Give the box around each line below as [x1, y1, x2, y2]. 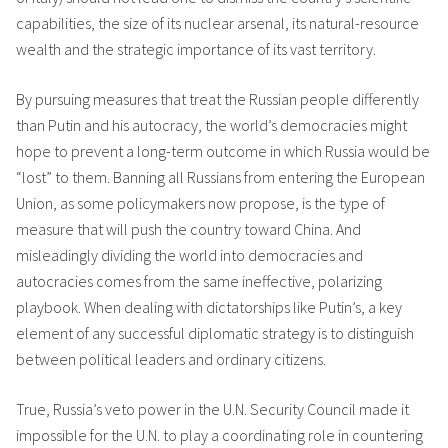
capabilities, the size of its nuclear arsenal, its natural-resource [16, 13, 419, 33]
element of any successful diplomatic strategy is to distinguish [16, 323, 414, 343]
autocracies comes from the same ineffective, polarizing [16, 271, 382, 291]
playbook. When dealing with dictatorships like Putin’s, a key [16, 297, 402, 317]
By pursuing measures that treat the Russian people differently [16, 89, 419, 109]
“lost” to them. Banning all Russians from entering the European [16, 167, 425, 187]
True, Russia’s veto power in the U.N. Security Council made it [16, 399, 409, 419]
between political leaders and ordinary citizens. [16, 349, 326, 369]
